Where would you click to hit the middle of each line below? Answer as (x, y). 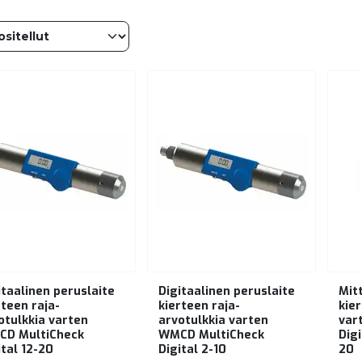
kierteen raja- (199, 305)
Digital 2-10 (192, 349)
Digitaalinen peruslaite (227, 291)
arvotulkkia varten (213, 320)
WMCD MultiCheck (211, 335)
